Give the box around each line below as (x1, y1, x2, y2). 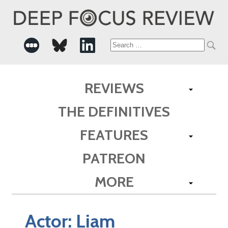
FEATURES (80, 126, 148, 144)
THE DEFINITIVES (58, 102, 170, 120)
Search (109, 39, 148, 52)
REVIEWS (84, 79, 144, 97)
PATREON (82, 149, 146, 167)
